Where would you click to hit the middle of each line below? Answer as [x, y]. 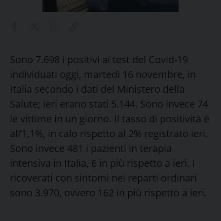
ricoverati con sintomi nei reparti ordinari [103, 178]
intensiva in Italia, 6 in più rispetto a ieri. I [102, 163]
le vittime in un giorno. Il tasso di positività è [110, 118]
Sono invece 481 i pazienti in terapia [91, 148]
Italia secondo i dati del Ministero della [97, 89]
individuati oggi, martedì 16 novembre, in [103, 74]
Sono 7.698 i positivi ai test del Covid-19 [99, 59]
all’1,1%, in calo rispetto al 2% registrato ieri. [109, 133]
